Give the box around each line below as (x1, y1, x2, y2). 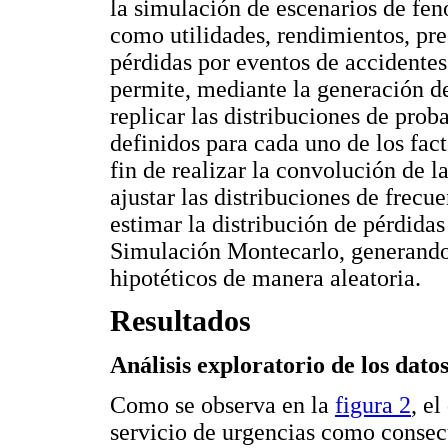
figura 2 (335, 391, 411, 418)
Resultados (110, 304, 251, 339)
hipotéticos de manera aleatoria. (110, 264, 421, 291)
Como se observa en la (110, 391, 335, 418)
